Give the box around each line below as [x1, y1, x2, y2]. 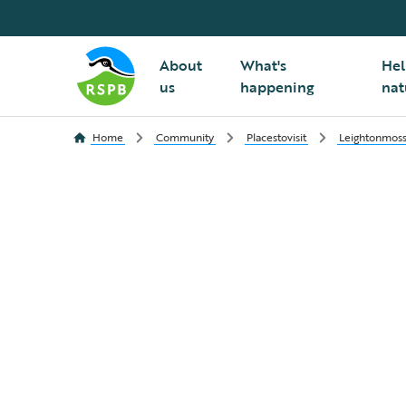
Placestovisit [246, 129, 306, 145]
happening [239, 76, 314, 98]
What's [239, 54, 286, 76]
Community [156, 129, 214, 145]
